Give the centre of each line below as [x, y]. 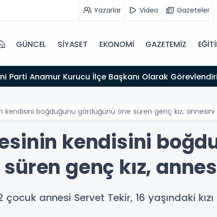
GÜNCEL [31, 44]
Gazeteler [193, 10]
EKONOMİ [116, 44]
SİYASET [73, 44]
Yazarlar [108, 10]
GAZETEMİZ [166, 44]
